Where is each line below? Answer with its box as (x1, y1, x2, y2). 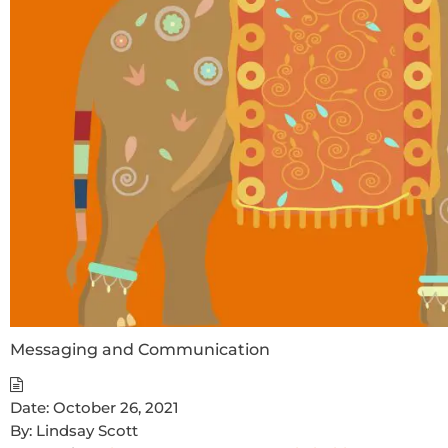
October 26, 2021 (53, 398, 179, 418)
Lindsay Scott (32, 421, 138, 441)
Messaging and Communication (10, 340, 270, 360)
